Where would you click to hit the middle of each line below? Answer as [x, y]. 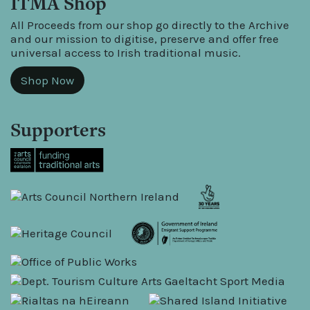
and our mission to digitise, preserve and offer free [145, 38]
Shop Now [47, 80]
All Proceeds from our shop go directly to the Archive [150, 25]
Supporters [58, 129]
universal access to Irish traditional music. [126, 52]
